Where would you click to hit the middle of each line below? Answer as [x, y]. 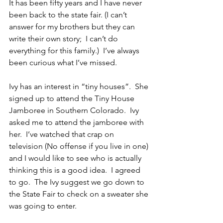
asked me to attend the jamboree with [77, 122]
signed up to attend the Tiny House [73, 99]
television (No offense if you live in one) [80, 146]
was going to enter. [43, 206]
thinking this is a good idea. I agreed [76, 170]
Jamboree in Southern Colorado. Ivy [75, 111]
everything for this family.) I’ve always [75, 51]
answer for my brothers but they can [73, 27]
